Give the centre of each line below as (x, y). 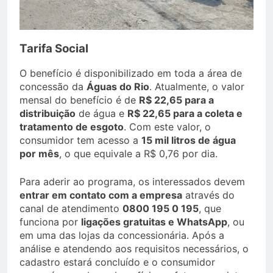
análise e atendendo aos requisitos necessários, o (134, 249)
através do (208, 195)
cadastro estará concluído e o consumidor (117, 262)
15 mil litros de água (189, 140)
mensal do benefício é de (79, 100)
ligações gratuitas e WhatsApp (154, 222)
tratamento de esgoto (72, 127)
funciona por (50, 222)
